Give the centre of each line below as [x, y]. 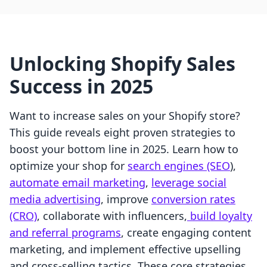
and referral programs [65, 233]
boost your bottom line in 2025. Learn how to [124, 149]
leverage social [189, 183]
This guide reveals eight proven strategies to [122, 133]
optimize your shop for [69, 166]
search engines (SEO [179, 166]
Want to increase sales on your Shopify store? [125, 116]
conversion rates [193, 199]
